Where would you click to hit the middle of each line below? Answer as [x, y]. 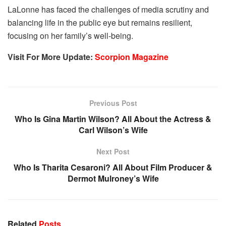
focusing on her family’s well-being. [70, 36]
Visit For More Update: [51, 57]
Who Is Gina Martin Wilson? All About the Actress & [113, 119]
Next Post [113, 152]
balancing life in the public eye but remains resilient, [100, 23]
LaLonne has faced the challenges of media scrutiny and [108, 10]
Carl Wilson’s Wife [113, 130]
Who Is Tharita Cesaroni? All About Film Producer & [113, 167]
